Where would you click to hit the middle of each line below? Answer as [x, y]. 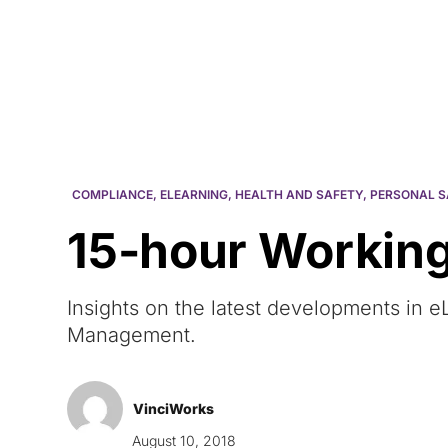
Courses [328, 35]
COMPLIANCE [113, 194]
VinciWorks [174, 408]
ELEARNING [194, 194]
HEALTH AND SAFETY [299, 194]
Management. [132, 335]
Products [401, 35]
